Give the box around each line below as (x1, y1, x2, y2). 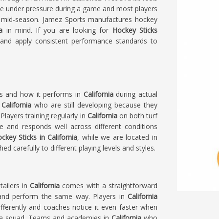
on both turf (117, 111, 157, 120)
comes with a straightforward (62, 181, 158, 190)
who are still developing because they (34, 100, 157, 109)
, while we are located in (77, 132, 157, 142)
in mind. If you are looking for (6, 25, 112, 35)
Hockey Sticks (112, 25, 157, 35)
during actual (116, 89, 158, 99)
